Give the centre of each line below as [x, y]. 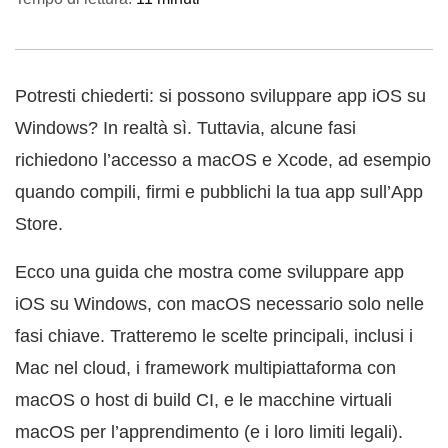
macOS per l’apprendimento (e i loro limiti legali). [209, 432]
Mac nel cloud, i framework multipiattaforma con [205, 368]
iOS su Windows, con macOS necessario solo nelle [219, 304]
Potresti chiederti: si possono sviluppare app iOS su [220, 96]
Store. [39, 224]
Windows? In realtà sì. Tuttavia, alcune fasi [185, 128]
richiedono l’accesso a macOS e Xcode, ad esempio [223, 160]
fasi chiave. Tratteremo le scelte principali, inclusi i [214, 336]
